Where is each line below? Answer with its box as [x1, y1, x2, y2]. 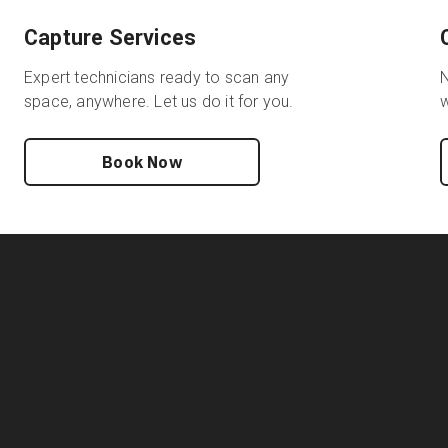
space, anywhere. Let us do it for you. [24, 92, 294, 111]
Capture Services [24, 25, 197, 50]
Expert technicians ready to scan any [24, 68, 290, 87]
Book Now [102, 152, 182, 172]
